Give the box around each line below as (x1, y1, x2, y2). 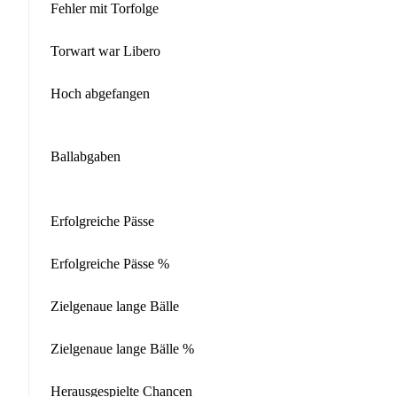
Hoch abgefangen (51, 85, 150, 101)
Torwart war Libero (51, 43, 160, 58)
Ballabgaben (51, 149, 121, 164)
